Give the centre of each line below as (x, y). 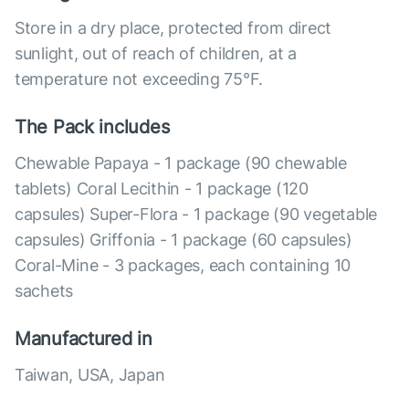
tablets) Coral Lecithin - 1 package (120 (162, 189)
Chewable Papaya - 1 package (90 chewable (181, 163)
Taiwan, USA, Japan (90, 375)
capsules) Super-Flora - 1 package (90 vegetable (196, 215)
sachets (44, 291)
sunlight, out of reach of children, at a (156, 54)
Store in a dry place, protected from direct (173, 28)
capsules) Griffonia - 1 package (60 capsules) (184, 240)
